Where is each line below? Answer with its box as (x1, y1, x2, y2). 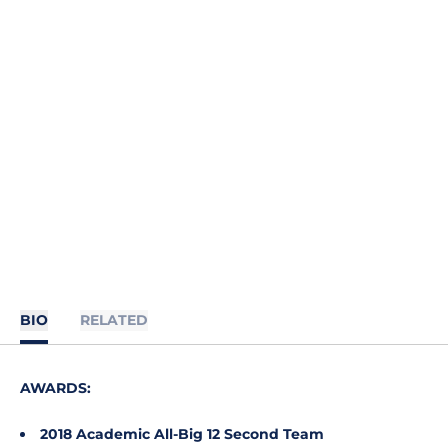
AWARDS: (20, 379, 91, 397)
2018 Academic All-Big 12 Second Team (40, 425, 324, 443)
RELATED (80, 311, 148, 329)
